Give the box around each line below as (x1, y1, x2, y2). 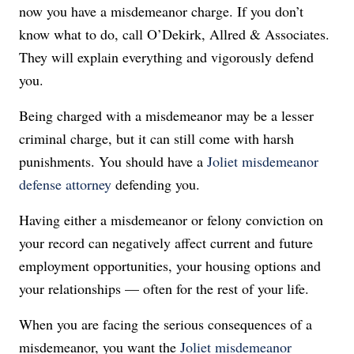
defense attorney (19, 175, 111, 194)
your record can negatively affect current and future (19, 233, 313, 252)
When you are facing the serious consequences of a (19, 314, 312, 333)
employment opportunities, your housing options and (19, 256, 321, 275)
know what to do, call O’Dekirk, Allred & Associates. (19, 24, 330, 43)
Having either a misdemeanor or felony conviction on (19, 210, 323, 229)
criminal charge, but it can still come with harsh (19, 129, 294, 148)
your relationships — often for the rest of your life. (19, 279, 309, 298)
